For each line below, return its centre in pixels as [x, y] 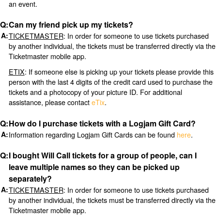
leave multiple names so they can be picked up [94, 167]
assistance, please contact [50, 102]
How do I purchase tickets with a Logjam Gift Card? [102, 123]
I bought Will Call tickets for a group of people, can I [102, 155]
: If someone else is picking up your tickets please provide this [119, 71]
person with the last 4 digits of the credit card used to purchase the [110, 81]
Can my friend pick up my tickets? [71, 25]
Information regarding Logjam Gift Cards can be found [93, 134]
